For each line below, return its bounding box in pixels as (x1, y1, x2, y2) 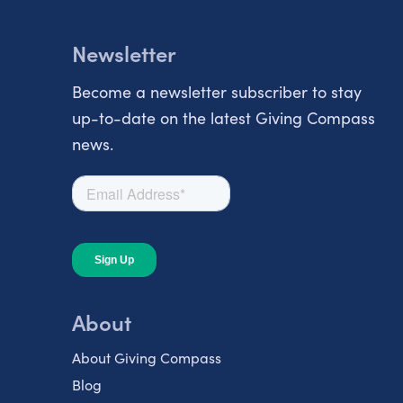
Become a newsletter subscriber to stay (71, 80, 363, 103)
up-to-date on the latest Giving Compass (71, 106, 376, 129)
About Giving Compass (71, 347, 221, 367)
